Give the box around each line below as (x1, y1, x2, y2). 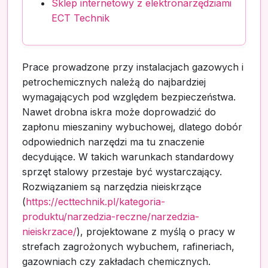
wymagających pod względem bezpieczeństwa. (22, 90, 236, 103)
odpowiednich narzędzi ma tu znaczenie (22, 135, 205, 148)
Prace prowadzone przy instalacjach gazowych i (22, 60, 243, 73)
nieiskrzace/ (22, 225, 77, 237)
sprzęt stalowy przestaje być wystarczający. (22, 165, 222, 178)
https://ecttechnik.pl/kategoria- (26, 195, 165, 208)
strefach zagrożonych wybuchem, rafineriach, (22, 240, 234, 252)
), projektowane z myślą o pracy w (77, 225, 235, 237)
